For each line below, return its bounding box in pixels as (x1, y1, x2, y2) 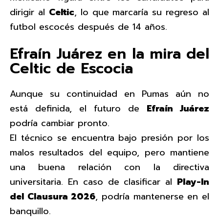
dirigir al (10, 5, 49, 19)
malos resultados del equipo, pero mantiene (10, 145, 209, 159)
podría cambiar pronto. (10, 116, 109, 130)
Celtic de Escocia (10, 57, 133, 80)
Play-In (177, 175, 209, 189)
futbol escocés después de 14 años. (10, 20, 167, 34)
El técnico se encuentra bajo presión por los (10, 131, 209, 145)
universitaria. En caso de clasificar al (10, 175, 177, 189)
